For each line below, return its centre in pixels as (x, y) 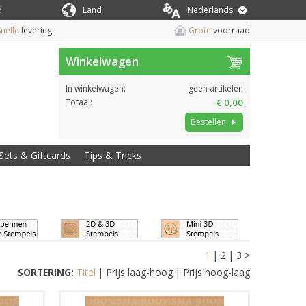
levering (36, 30)
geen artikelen (216, 88)
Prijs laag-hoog (139, 272)
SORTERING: (46, 272)
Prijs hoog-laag (217, 272)
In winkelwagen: (96, 88)
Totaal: (79, 102)
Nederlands (210, 10)
